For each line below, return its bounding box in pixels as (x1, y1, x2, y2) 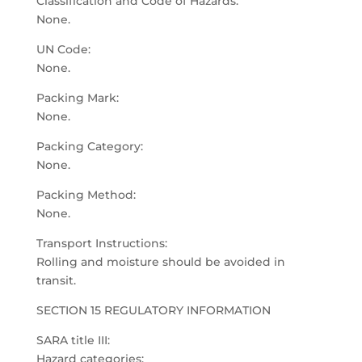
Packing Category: (36, 139, 143, 154)
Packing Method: (36, 187, 136, 202)
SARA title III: (36, 333, 110, 347)
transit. (36, 273, 76, 288)
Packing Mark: (36, 90, 119, 105)
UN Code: (36, 42, 90, 57)
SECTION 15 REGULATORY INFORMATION (36, 303, 271, 318)
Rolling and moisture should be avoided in (36, 255, 285, 269)
